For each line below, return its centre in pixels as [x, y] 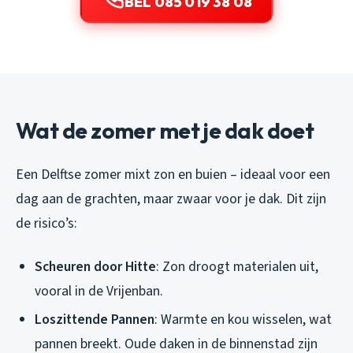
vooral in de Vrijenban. [99, 291]
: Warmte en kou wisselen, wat [243, 320]
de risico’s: [46, 223]
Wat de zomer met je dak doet [165, 130]
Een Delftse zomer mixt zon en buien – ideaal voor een [173, 174]
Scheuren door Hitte [95, 266]
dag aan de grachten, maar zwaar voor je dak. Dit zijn [171, 199]
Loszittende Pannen [95, 320]
